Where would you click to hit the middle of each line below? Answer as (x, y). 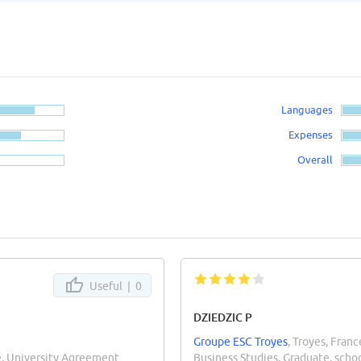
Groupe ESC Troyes (241, 341)
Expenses (311, 134)
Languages (307, 109)
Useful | (111, 286)
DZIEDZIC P (223, 317)
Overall (315, 159)
